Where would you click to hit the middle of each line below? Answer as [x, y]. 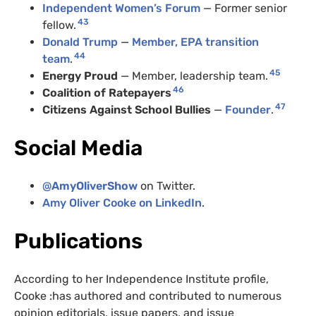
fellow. [59, 25]
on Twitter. [166, 186]
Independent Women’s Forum [121, 8]
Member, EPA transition [195, 42]
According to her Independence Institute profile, [141, 279]
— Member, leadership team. [194, 76]
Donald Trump [80, 42]
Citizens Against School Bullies [128, 110]
